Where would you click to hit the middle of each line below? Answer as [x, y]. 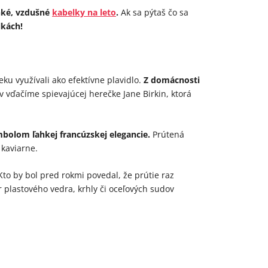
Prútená [167, 135]
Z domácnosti [172, 80]
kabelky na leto [84, 12]
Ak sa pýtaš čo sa [153, 12]
